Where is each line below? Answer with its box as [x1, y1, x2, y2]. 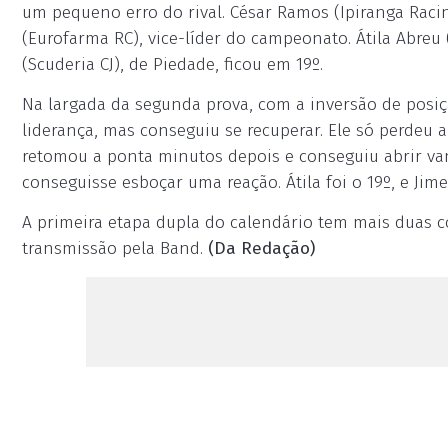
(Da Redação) [208, 238, 315, 259]
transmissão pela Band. [22, 238, 208, 259]
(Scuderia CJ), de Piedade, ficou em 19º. [22, 54, 323, 75]
